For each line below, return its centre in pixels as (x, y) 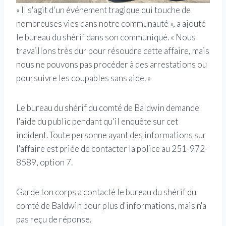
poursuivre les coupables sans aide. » (83, 78)
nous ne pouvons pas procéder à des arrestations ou (111, 65)
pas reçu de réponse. (54, 219)
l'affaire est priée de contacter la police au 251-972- (112, 149)
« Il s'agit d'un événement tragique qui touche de (103, 10)
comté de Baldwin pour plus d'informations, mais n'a (111, 206)
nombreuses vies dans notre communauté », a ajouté (111, 24)
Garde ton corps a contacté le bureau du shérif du (106, 192)
